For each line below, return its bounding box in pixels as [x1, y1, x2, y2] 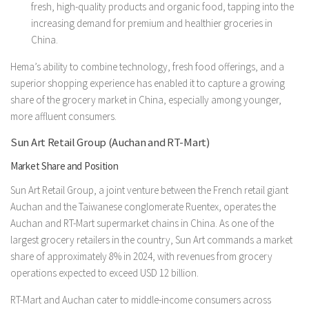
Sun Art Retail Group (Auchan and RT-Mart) [10, 134, 210, 150]
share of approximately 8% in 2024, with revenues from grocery [10, 249, 272, 263]
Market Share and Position [10, 159, 119, 172]
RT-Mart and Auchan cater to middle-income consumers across [10, 292, 271, 306]
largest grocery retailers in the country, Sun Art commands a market [10, 232, 292, 246]
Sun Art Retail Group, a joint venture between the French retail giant [10, 183, 288, 197]
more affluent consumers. [10, 109, 117, 123]
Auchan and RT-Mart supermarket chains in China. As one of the [10, 216, 274, 230]
